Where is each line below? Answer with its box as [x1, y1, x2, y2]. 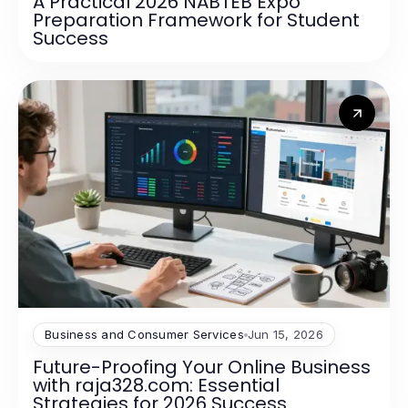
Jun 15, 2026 [247, 327, 323, 342]
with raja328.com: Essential [33, 372, 280, 399]
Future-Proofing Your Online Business [33, 354, 371, 381]
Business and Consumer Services [45, 327, 244, 342]
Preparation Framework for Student [33, 7, 360, 34]
